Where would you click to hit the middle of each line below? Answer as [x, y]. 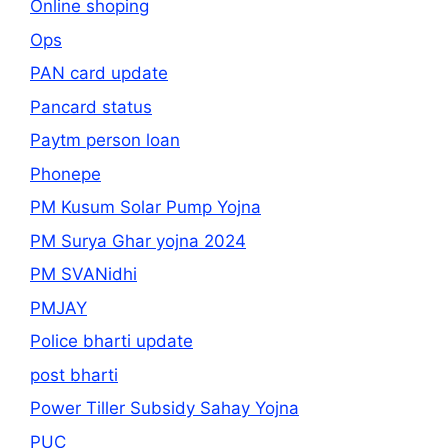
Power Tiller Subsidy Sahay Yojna [164, 408]
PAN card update [99, 73]
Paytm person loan [105, 140]
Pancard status [91, 106]
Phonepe [65, 173]
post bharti [74, 374]
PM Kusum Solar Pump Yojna [145, 207]
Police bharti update [111, 341]
